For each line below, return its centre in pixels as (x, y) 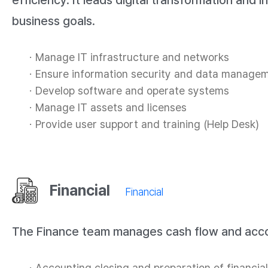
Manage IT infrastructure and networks (132, 57)
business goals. (54, 21)
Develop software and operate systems (132, 91)
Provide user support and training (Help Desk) (147, 124)
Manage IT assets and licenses (111, 108)
